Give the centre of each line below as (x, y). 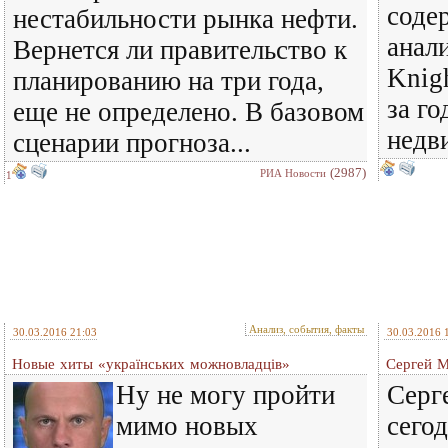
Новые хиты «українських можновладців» (151, 364)
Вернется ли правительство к (180, 50)
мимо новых (187, 426)
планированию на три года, (168, 81)
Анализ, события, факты (306, 329)
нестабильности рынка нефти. (185, 19)
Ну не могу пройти (225, 395)
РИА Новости (293, 173)
